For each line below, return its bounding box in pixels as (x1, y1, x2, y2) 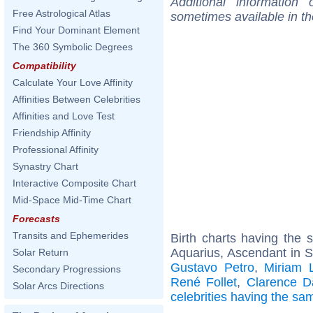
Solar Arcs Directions (13, 280, 104, 291)
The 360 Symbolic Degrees (13, 41, 133, 52)
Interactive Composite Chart (13, 177, 136, 189)
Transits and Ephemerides (13, 230, 129, 241)
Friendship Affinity (13, 127, 91, 138)
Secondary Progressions (13, 263, 121, 275)
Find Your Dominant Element (13, 24, 140, 36)
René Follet (170, 275, 238, 289)
